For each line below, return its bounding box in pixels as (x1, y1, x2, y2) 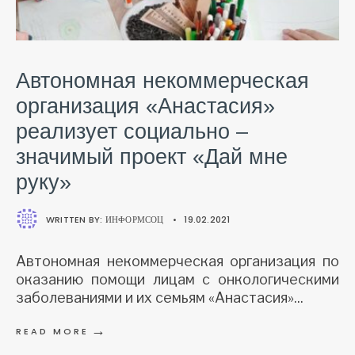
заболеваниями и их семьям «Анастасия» (16, 288, 294, 306)
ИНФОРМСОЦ (105, 212, 164, 226)
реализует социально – (16, 119, 248, 143)
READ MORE (16, 324, 89, 338)
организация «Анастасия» (16, 94, 275, 118)
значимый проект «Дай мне (16, 144, 288, 169)
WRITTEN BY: (46, 212, 105, 226)
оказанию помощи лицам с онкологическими (16, 270, 339, 288)
